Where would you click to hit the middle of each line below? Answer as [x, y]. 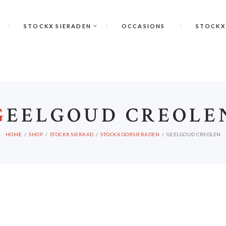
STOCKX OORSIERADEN [130, 134]
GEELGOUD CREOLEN [193, 134]
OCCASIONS [143, 26]
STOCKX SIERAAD [72, 134]
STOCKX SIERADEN [58, 26]
